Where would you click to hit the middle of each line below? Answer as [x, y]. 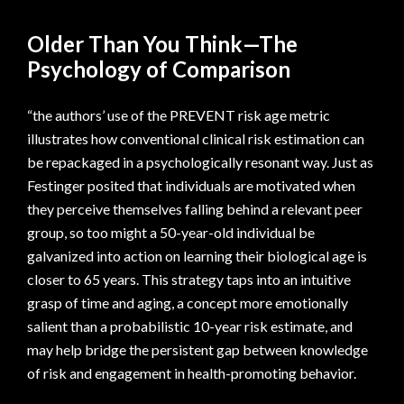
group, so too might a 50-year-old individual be [171, 233]
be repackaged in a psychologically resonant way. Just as [200, 162]
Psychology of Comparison [159, 69]
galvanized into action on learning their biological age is [197, 256]
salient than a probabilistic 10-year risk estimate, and [190, 326]
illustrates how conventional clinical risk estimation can [196, 139]
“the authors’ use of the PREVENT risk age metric [179, 115]
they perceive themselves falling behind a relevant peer [195, 209]
